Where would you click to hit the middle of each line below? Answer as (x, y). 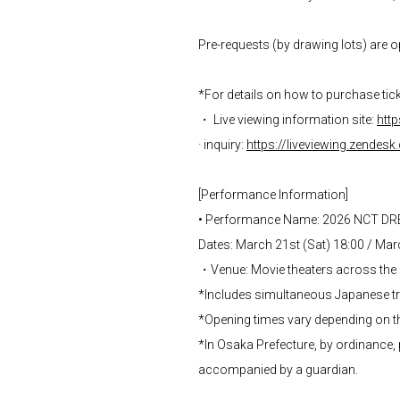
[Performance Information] (273, 194)
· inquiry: (222, 144)
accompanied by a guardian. (278, 369)
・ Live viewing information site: (287, 119)
